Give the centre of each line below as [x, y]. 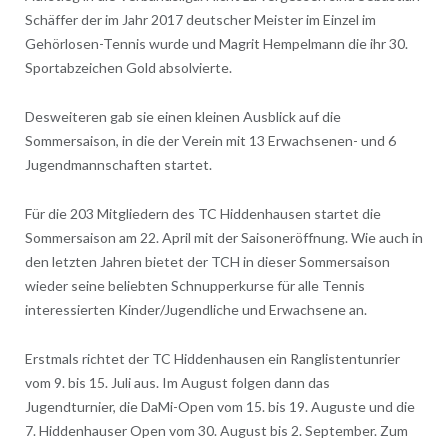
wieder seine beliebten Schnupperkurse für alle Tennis [194, 286]
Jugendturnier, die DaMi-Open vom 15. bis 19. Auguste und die [219, 407]
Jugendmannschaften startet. [118, 165]
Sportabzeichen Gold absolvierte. [128, 68]
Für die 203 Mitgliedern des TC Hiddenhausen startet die [202, 214]
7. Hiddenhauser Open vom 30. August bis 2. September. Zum [216, 431]
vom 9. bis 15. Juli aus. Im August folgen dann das [177, 383]
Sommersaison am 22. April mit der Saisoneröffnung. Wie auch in [223, 238]
